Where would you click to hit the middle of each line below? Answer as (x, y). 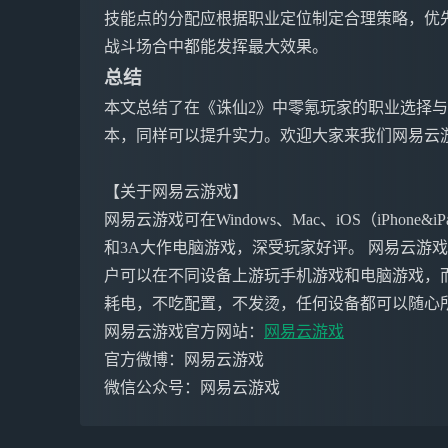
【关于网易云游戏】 (176, 191)
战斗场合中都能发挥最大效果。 (216, 46)
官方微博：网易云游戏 (184, 359)
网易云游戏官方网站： (184, 331)
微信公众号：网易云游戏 (192, 387)
